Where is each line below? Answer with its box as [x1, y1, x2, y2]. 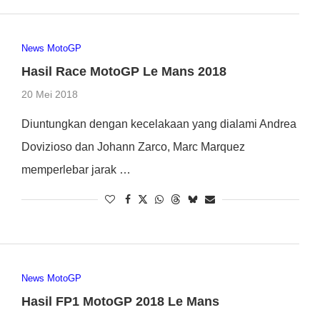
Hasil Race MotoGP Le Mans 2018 [21, 64, 226, 79]
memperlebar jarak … [21, 164, 131, 176]
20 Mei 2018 [21, 89, 78, 101]
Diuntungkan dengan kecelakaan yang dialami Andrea [21, 118, 296, 131]
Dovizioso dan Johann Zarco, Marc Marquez [21, 141, 245, 154]
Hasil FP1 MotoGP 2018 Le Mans [21, 294, 219, 309]
